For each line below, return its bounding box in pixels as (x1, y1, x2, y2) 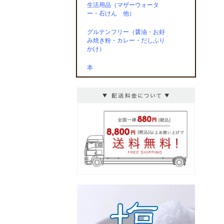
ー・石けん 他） (87, 10, 135, 17)
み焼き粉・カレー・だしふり (87, 37, 165, 44)
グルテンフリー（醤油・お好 (87, 28, 165, 35)
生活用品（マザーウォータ (87, 1, 159, 8)
